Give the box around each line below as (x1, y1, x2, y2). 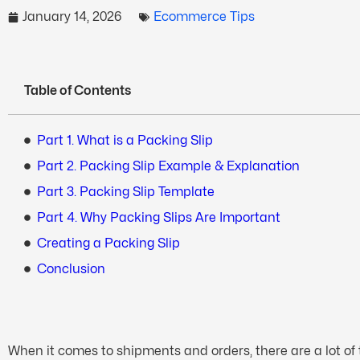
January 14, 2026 (22, 9, 121, 24)
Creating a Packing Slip (37, 235, 180, 251)
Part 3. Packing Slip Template (37, 184, 215, 199)
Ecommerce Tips (153, 9, 255, 24)
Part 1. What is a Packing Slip (37, 133, 213, 148)
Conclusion (37, 261, 105, 276)
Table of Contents (24, 83, 131, 98)
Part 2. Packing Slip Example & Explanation (37, 158, 300, 174)
